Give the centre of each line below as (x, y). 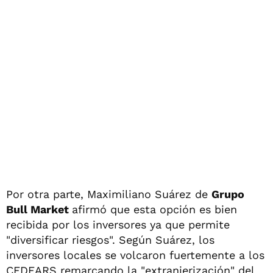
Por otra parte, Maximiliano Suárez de (109, 194)
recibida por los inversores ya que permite (118, 224)
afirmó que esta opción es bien (154, 209)
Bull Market (39, 209)
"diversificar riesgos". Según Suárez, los (110, 239)
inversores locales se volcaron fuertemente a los (135, 255)
